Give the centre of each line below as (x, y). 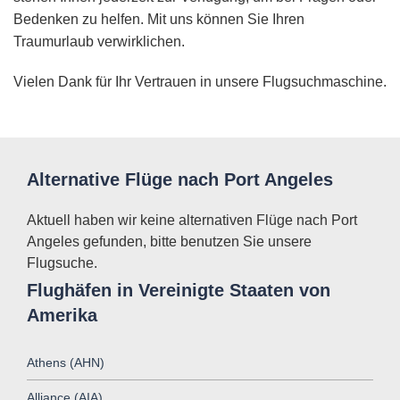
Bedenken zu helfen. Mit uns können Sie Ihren (159, 20)
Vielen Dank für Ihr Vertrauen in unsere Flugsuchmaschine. (200, 82)
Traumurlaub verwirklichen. (99, 42)
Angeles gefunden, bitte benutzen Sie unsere (169, 242)
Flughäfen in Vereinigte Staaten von (179, 290)
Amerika (62, 315)
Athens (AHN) (66, 362)
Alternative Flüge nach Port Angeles (180, 180)
